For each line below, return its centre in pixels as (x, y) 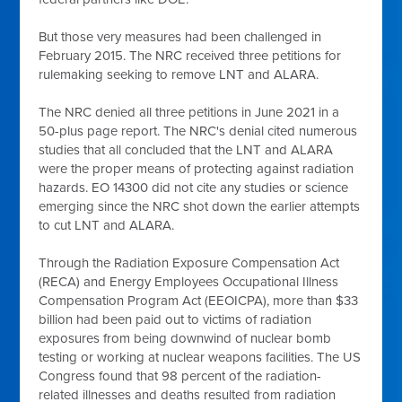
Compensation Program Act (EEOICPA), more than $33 (199, 301)
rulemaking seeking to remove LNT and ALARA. (181, 74)
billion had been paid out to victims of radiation (175, 319)
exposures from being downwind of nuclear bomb (185, 338)
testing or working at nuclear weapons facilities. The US (200, 357)
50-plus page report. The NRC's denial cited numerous (198, 131)
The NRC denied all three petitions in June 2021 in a (189, 112)
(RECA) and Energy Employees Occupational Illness (189, 282)
